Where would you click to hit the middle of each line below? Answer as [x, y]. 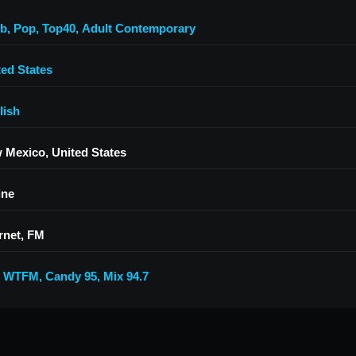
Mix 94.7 [126, 276]
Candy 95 [71, 276]
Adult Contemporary [139, 28]
